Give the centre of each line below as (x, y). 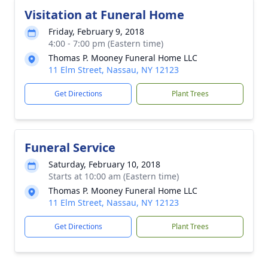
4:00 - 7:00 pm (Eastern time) (106, 43)
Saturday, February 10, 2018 (104, 164)
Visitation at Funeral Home (104, 15)
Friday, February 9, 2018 (96, 31)
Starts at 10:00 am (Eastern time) (114, 176)
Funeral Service (70, 147)
